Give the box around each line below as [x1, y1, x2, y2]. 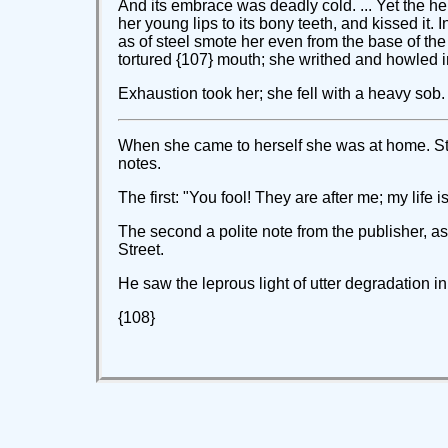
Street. [118, 241, 164, 259]
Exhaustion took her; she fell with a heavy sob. [118, 85, 445, 103]
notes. [118, 155, 161, 173]
